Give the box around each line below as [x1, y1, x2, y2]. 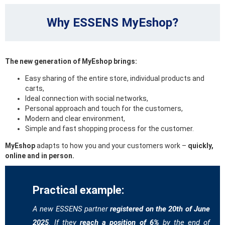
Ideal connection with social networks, [25, 94, 148, 103]
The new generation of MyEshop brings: [5, 57, 137, 66]
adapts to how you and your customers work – [35, 142, 188, 150]
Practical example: [33, 184, 124, 197]
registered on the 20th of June [108, 204, 210, 214]
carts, [25, 84, 44, 93]
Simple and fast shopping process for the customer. [25, 125, 194, 133]
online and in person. [5, 152, 74, 160]
